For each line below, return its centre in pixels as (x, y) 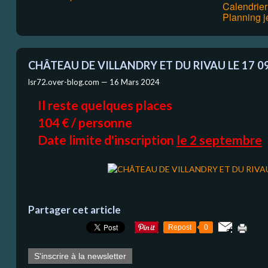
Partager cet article (74, 209)
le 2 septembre (219, 139)
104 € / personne (85, 122)
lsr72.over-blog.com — (68, 82)
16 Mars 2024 (134, 82)
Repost (179, 227)
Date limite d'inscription (107, 139)
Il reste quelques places (105, 105)
